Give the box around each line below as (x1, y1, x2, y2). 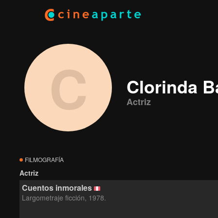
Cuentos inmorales (22, 182, 92, 193)
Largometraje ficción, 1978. (22, 193, 106, 202)
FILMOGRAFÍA (23, 155, 64, 163)
